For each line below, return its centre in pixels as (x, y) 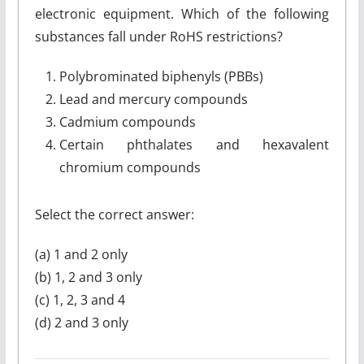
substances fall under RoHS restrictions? (158, 37)
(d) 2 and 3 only (81, 323)
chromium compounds (130, 167)
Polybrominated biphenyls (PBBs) (161, 76)
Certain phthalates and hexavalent (194, 145)
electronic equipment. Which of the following (182, 14)
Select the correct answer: (114, 214)
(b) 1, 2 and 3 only (88, 277)
